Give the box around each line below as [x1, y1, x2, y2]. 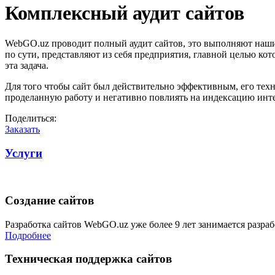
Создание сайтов [5, 194, 94, 207]
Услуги [5, 146, 42, 160]
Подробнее [5, 230, 51, 241]
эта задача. [5, 60, 48, 71]
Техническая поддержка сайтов [5, 252, 172, 266]
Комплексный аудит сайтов [5, 2, 244, 25]
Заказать [5, 123, 40, 134]
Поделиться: [5, 112, 56, 123]
